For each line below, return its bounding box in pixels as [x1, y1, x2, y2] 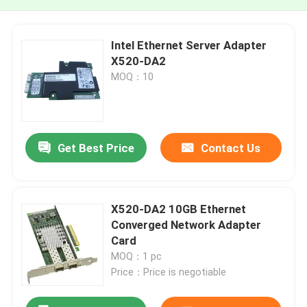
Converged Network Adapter [111, 217, 262, 232]
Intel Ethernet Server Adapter [111, 38, 267, 52]
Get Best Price [57, 141, 134, 156]
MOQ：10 [111, 71, 154, 82]
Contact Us [200, 141, 260, 156]
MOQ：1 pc [111, 250, 162, 262]
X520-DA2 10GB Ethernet [111, 201, 247, 216]
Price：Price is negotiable [111, 266, 227, 278]
